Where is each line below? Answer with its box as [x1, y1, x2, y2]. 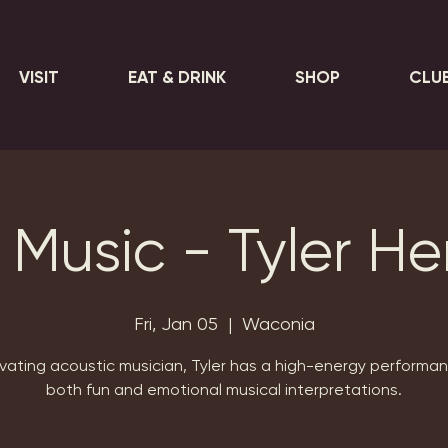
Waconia [241, 313, 315, 334]
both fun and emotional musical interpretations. [46, 380, 402, 399]
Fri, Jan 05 [133, 313, 218, 334]
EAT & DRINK [127, 67, 226, 87]
